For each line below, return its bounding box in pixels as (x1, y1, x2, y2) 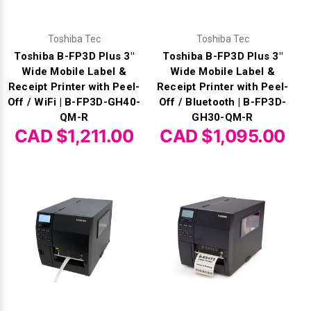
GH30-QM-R (192, 111, 253, 124)
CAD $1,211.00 (14, 126, 134, 147)
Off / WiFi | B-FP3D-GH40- (7, 96, 141, 109)
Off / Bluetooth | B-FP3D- (158, 96, 287, 109)
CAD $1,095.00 (160, 126, 285, 147)
